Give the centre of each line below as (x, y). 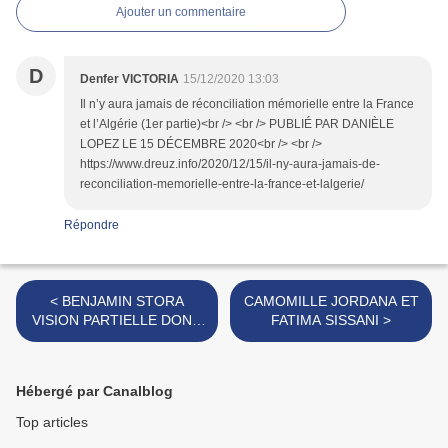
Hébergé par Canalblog (94, 391)
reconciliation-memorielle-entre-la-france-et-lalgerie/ (222, 184)
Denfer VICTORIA (129, 79)
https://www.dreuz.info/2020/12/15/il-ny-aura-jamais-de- (230, 164)
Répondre (91, 225)
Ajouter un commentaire (181, 12)
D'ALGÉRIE (117, 358)
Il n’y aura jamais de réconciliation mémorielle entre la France (247, 104)
